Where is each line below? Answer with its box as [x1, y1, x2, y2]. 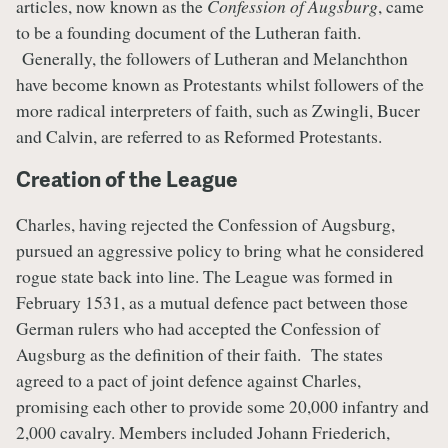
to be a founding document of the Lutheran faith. [16, 19, 361, 44]
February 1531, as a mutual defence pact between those [16, 289, 408, 314]
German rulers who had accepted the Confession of [16, 315, 380, 340]
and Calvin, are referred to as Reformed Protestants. [16, 123, 382, 148]
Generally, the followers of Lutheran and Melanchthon [16, 45, 408, 70]
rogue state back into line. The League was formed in [16, 263, 393, 288]
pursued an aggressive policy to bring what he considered [16, 237, 424, 262]
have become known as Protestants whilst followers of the [16, 71, 424, 96]
